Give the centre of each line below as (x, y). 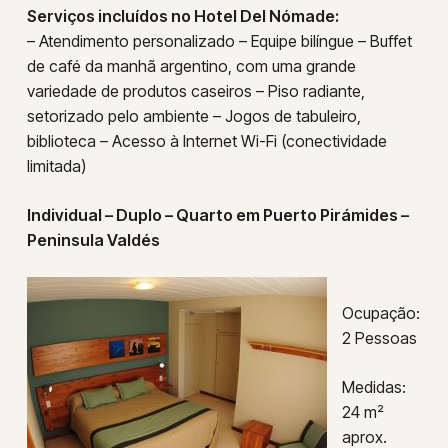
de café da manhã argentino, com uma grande (191, 66)
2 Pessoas (379, 338)
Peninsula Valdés (93, 240)
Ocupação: (380, 313)
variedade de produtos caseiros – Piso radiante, (195, 91)
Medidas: (373, 387)
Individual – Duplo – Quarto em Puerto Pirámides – (217, 215)
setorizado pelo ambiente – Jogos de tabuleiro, (193, 116)
